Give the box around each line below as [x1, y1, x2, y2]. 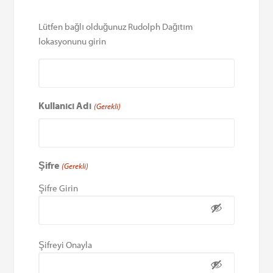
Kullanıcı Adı [38, 99, 92, 112]
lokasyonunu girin [38, 35, 107, 47]
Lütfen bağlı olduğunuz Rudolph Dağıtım [38, 20, 194, 32]
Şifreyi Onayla [38, 238, 93, 250]
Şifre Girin [38, 182, 79, 194]
